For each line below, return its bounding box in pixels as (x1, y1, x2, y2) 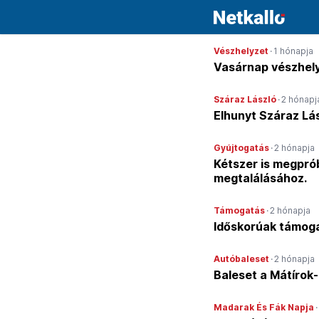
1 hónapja (273, 46, 313, 56)
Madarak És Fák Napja (214, 302, 314, 313)
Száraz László (214, 94, 276, 105)
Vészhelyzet (214, 46, 268, 56)
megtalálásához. (214, 171, 307, 185)
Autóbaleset (214, 253, 269, 264)
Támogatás (214, 205, 265, 216)
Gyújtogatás (214, 142, 269, 153)
